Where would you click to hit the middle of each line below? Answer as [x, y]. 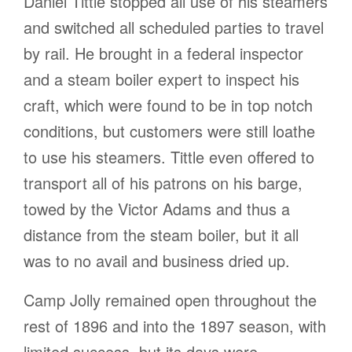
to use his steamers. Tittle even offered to [169, 157]
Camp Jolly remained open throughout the [170, 300]
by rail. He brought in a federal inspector [163, 53]
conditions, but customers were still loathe [169, 131]
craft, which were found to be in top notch [168, 105]
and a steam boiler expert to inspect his [161, 79]
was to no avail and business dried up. [157, 261]
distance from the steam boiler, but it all [161, 235]
